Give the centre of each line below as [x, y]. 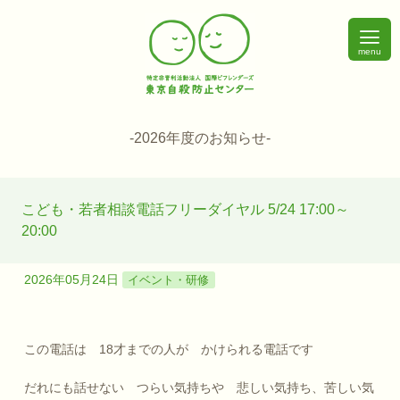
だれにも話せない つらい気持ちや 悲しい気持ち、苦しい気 [199, 387]
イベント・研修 [169, 279]
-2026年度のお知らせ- [200, 137]
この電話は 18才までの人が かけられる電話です [168, 350]
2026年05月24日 [71, 279]
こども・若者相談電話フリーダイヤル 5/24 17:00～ [185, 209]
